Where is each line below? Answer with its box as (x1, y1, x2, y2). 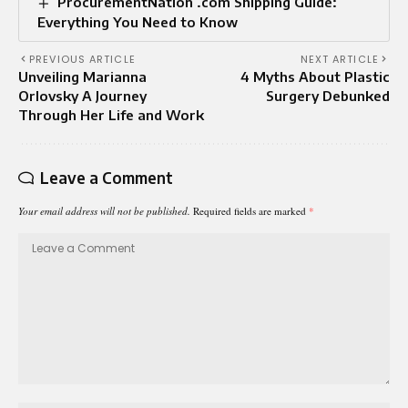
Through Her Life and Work (18, 106, 204, 123)
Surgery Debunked (266, 87, 390, 104)
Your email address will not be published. (18, 203, 190, 218)
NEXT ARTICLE (300, 51, 379, 66)
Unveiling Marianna (18, 67, 147, 85)
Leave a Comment (40, 167, 173, 188)
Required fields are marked (193, 203, 309, 218)
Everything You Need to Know (37, 13, 238, 30)
